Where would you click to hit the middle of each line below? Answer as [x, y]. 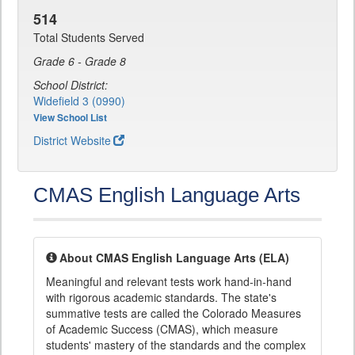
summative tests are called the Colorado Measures [174, 313]
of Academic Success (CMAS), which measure [162, 329]
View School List [70, 117]
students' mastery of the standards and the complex [176, 345]
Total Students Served [89, 37]
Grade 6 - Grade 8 [80, 61]
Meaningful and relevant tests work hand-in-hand [169, 281]
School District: [71, 85]
